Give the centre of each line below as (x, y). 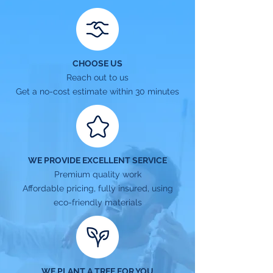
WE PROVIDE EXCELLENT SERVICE (97, 160)
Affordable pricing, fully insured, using (97, 188)
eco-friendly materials (97, 202)
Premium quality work (97, 174)
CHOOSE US (97, 63)
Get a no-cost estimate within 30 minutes (97, 91)
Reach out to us (97, 77)
